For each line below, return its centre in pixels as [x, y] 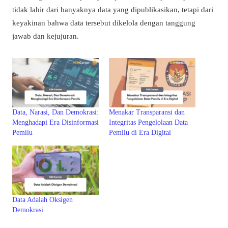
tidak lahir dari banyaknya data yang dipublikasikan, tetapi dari [113, 9]
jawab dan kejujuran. [46, 36]
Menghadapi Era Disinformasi [55, 122]
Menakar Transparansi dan [147, 112]
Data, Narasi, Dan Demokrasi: [55, 112]
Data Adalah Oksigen [42, 200]
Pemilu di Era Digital [140, 132]
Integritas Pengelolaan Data [148, 122]
